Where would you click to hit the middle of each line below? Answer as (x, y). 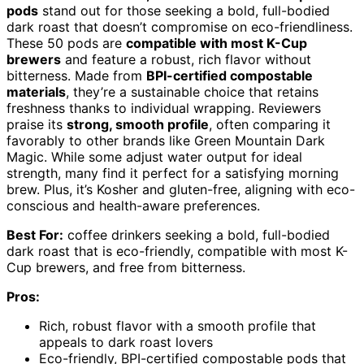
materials (36, 91)
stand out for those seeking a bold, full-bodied (184, 10)
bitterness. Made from (76, 75)
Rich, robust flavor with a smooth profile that (178, 325)
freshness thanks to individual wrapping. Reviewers (164, 108)
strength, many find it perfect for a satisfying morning (173, 173)
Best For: (35, 234)
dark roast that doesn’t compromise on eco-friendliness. (180, 26)
